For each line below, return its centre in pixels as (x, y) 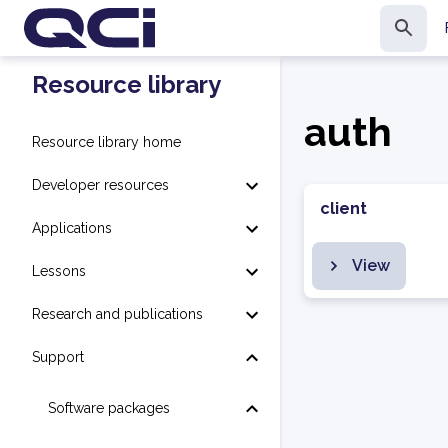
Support (58, 357)
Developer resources (100, 185)
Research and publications (117, 314)
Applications (72, 228)
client (343, 208)
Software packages (109, 408)
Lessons (59, 271)
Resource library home (106, 142)
